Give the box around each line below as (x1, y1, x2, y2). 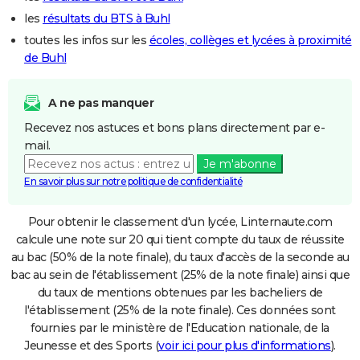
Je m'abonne (202, 156, 276, 171)
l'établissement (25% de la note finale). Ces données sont (24, 302, 336, 317)
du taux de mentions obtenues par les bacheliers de (37, 284, 323, 300)
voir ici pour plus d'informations (158, 337, 331, 353)
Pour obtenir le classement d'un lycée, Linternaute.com (27, 214, 333, 229)
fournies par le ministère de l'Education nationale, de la (31, 320, 329, 335)
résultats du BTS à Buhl (43, 10, 170, 26)
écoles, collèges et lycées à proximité (149, 32, 352, 47)
